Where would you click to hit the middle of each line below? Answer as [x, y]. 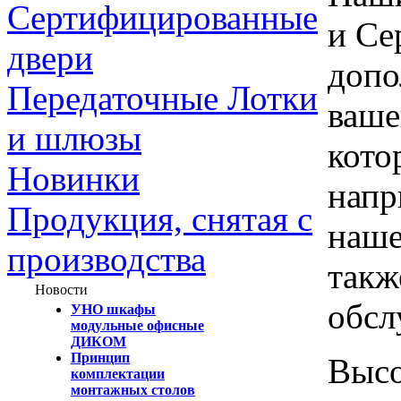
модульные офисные [137, 325]
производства [107, 259]
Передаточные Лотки [162, 98]
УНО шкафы [113, 309]
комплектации [118, 374]
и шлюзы [74, 138]
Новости [61, 290]
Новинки [73, 179]
